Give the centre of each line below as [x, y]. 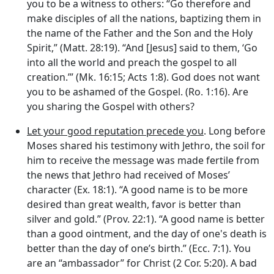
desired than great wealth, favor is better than [134, 204]
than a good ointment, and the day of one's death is [147, 233]
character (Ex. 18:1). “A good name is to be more [137, 189]
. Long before [235, 131]
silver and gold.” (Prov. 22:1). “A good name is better [146, 219]
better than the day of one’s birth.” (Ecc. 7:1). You [139, 248]
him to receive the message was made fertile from [143, 160]
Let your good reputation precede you [115, 131]
